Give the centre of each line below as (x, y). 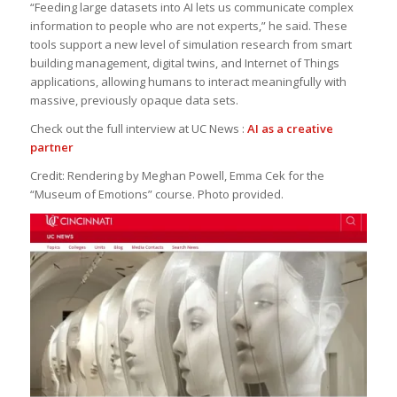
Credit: (48, 175)
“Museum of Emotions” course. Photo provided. (156, 194)
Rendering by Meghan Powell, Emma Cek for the (195, 175)
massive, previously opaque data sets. (134, 100)
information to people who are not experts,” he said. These (188, 25)
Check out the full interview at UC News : (138, 128)
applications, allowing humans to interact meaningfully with (188, 81)
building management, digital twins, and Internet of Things (184, 62)
